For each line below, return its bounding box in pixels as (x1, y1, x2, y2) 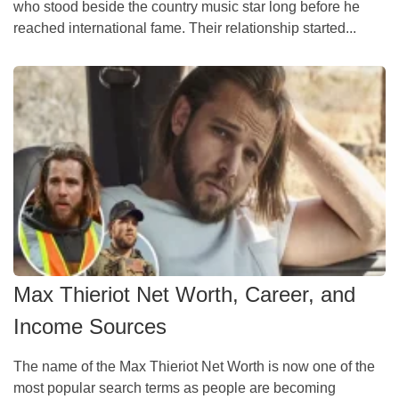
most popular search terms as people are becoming (13, 380, 336, 396)
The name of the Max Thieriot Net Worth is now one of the (13, 359, 375, 375)
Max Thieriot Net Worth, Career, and (13, 282, 355, 307)
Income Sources (13, 314, 167, 339)
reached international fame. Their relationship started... (13, 20, 356, 37)
